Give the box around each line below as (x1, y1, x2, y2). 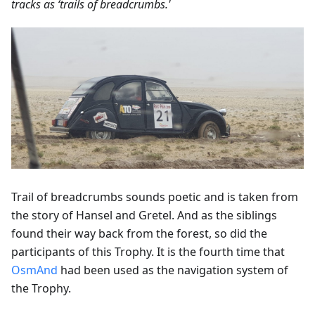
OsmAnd (11, 262, 58, 278)
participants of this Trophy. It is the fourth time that (11, 244, 285, 260)
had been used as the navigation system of (58, 262, 288, 278)
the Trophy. (11, 281, 71, 297)
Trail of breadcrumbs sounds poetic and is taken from (11, 189, 298, 205)
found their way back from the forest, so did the (11, 226, 267, 242)
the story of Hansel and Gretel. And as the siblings (11, 207, 277, 224)
